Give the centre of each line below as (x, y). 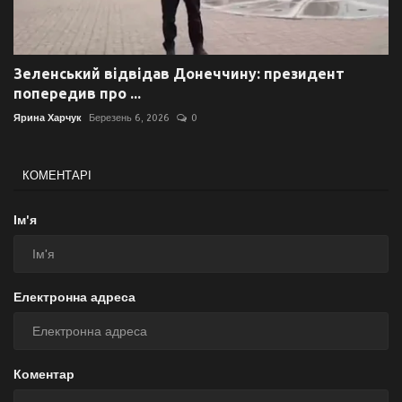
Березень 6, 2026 (129, 118)
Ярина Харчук (48, 118)
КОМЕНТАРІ (57, 176)
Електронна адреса (74, 297)
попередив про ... (77, 94)
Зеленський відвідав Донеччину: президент (179, 74)
